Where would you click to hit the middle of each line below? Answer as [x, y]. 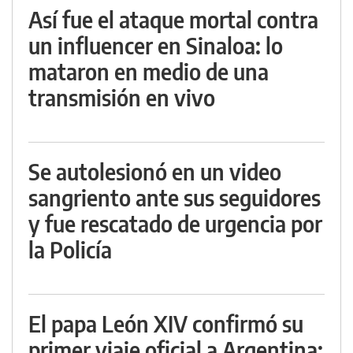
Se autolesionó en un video [155, 171]
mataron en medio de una [149, 71]
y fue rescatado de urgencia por [175, 223]
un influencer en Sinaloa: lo [156, 45]
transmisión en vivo [122, 97]
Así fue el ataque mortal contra [173, 19]
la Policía [70, 249]
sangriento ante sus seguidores [175, 197]
